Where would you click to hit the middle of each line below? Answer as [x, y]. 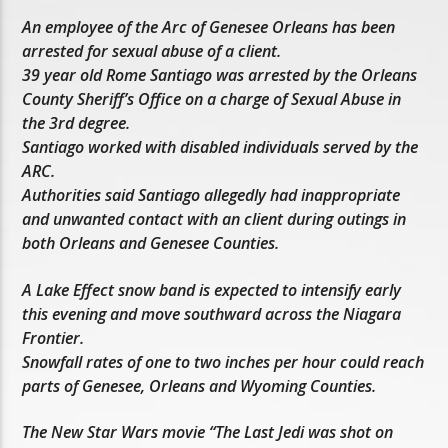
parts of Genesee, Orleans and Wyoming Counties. [199, 385]
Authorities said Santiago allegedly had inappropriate [211, 195]
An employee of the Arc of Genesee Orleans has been [209, 27]
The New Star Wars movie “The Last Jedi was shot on [208, 431]
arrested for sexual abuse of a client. [152, 51]
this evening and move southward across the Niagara [212, 313]
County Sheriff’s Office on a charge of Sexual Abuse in [212, 99]
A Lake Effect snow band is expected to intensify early [212, 289]
